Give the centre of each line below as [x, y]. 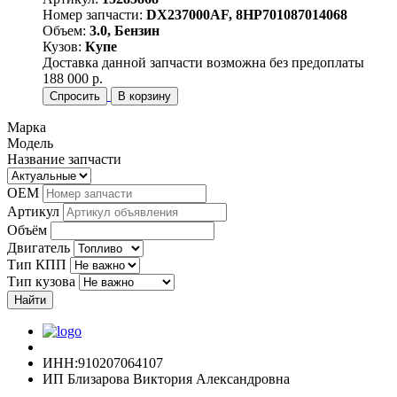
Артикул [35, 211]
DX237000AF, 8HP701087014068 [247, 14]
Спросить [75, 96]
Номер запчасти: [94, 14]
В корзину [144, 96]
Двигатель [39, 247]
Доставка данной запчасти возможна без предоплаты [203, 62]
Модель [30, 143]
